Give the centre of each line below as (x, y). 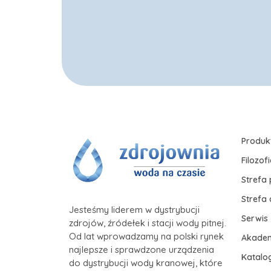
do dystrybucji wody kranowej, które (146, 263)
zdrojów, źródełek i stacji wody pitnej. (148, 223)
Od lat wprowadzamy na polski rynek (146, 236)
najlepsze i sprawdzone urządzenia (142, 249)
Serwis (255, 218)
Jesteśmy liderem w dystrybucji (134, 209)
